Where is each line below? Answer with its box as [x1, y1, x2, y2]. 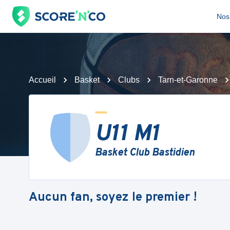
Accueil [29, 75, 56, 84]
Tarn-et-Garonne [158, 75, 218, 84]
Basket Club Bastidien [95, 146, 195, 160]
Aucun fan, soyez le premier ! [29, 189, 197, 205]
